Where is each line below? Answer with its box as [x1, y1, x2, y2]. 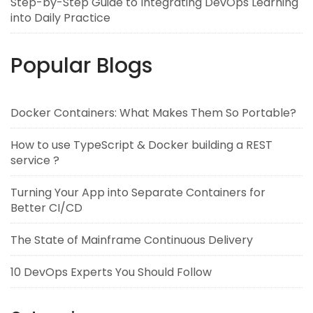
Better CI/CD [10, 199, 82, 216]
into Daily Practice [10, 9, 110, 26]
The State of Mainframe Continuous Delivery [10, 231, 253, 248]
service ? [10, 152, 59, 168]
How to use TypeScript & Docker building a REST [10, 136, 272, 153]
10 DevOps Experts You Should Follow [10, 263, 212, 280]
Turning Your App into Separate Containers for [10, 184, 265, 201]
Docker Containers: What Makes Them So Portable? [10, 104, 296, 121]
